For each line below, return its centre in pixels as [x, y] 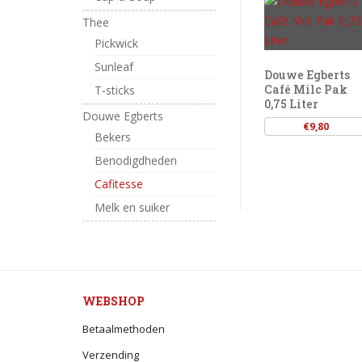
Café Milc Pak [306, 90]
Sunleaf [114, 67]
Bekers [113, 137]
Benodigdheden [136, 160]
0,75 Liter [291, 104]
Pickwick [116, 43]
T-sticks [115, 90]
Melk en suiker [132, 207]
